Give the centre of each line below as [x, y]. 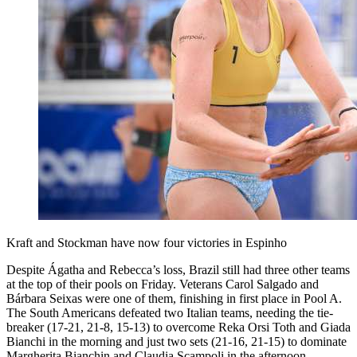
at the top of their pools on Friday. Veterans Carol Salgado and [163, 284]
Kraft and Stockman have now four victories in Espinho [147, 242]
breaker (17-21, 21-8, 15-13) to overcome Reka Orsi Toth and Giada [178, 327]
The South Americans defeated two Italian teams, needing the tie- [170, 312]
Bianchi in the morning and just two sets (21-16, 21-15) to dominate [177, 341]
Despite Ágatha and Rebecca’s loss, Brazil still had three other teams [178, 269]
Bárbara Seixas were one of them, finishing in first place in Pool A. [174, 298]
